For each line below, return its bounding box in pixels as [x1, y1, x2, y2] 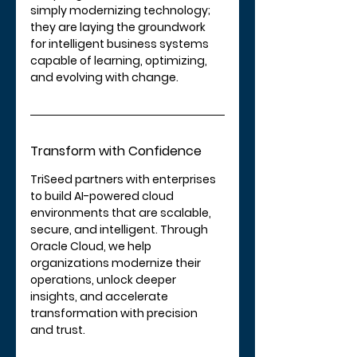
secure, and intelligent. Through [30, 221, 210, 237]
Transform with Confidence [30, 141, 202, 160]
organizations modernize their [30, 254, 203, 271]
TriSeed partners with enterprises [30, 171, 218, 187]
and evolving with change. [30, 69, 178, 85]
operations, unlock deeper [30, 271, 178, 288]
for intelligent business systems [30, 35, 211, 52]
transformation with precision [30, 304, 200, 321]
